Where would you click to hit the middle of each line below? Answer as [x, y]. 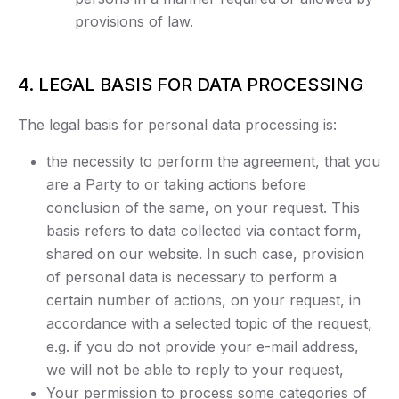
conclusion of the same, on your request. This [203, 208]
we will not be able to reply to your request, [195, 370]
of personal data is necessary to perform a [191, 277]
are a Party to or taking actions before [176, 185]
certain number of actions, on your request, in [204, 301]
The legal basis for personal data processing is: [177, 125]
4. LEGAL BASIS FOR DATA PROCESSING [191, 85]
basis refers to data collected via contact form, [204, 231]
